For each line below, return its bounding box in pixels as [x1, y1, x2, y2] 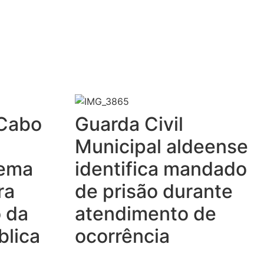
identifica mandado [75, 157, 247, 180]
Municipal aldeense [75, 134, 248, 158]
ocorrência [75, 224, 170, 247]
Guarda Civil [75, 112, 183, 136]
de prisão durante [75, 179, 233, 203]
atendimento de [75, 202, 216, 225]
